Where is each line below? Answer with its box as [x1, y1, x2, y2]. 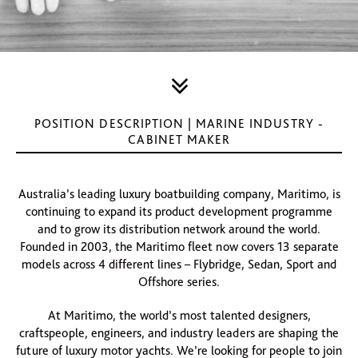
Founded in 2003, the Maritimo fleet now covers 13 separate [19, 239, 339, 254]
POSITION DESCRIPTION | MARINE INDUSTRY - [34, 116, 324, 131]
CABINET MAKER [128, 132, 230, 147]
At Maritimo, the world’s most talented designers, [47, 308, 311, 323]
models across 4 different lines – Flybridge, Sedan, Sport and [22, 257, 336, 272]
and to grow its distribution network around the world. [38, 221, 320, 237]
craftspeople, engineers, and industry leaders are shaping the [19, 325, 339, 340]
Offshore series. [138, 274, 220, 289]
